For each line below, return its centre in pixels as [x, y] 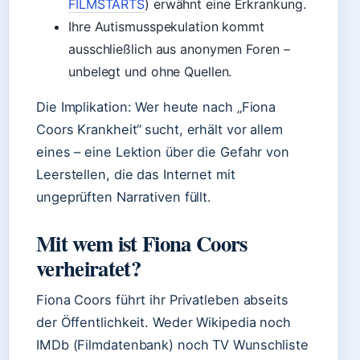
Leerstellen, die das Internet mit [136, 174]
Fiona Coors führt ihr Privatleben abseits [162, 300]
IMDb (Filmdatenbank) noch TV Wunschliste [172, 345]
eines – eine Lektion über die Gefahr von [163, 152]
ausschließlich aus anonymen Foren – [179, 49]
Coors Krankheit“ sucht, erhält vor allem [160, 129]
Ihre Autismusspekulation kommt [166, 27]
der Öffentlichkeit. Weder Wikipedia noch [164, 322]
